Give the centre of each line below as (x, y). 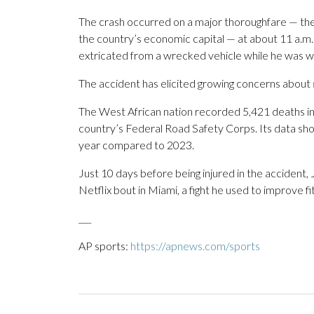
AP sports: (104, 246)
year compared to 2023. (136, 145)
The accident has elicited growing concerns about (196, 83)
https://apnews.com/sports (195, 246)
